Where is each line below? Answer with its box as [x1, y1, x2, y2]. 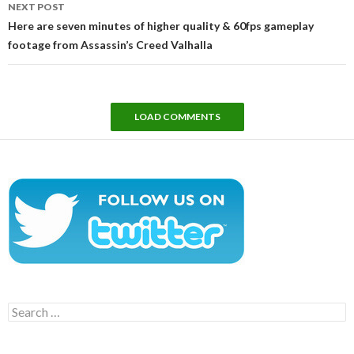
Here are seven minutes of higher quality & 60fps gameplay [8, 18, 314, 32]
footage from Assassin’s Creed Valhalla [8, 37, 213, 51]
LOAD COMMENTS [134, 110, 220, 122]
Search [7, 301, 41, 315]
